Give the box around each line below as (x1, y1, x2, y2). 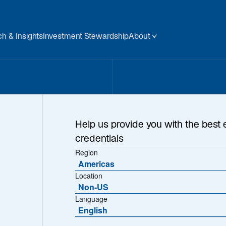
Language (75, 194, 108, 204)
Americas (78, 158, 115, 169)
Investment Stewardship (43, 33, 129, 41)
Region (75, 147, 98, 157)
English (78, 204, 108, 216)
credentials (75, 134, 124, 145)
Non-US (78, 181, 109, 193)
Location (75, 171, 103, 181)
